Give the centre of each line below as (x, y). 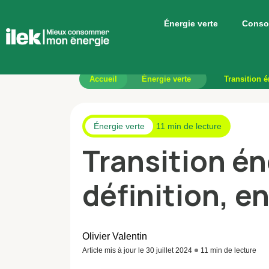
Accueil (103, 79)
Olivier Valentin (115, 236)
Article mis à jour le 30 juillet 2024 (137, 250)
